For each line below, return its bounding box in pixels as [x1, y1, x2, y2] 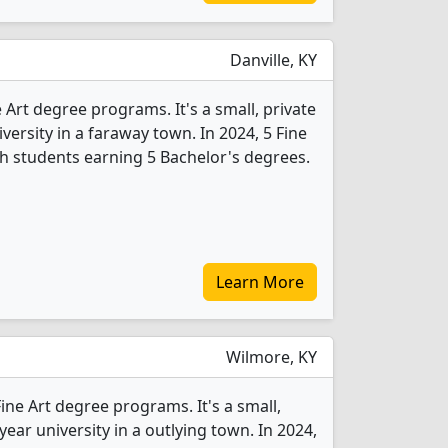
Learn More [216, 271, 304, 293]
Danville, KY [226, 49, 317, 71]
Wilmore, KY [222, 346, 317, 368]
